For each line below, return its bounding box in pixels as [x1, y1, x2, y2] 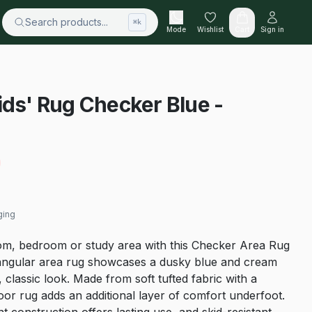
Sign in [260, 24, 285, 33]
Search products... [25, 16, 109, 28]
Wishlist [197, 24, 224, 33]
